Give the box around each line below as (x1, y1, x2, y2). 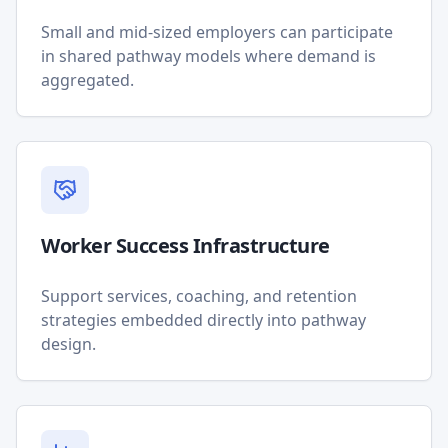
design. (41, 333, 96, 355)
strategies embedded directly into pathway (41, 309, 366, 331)
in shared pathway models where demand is (41, 45, 376, 67)
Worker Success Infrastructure (41, 232, 330, 259)
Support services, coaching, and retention (41, 285, 357, 307)
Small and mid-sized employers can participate (41, 21, 393, 43)
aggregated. (41, 69, 134, 91)
